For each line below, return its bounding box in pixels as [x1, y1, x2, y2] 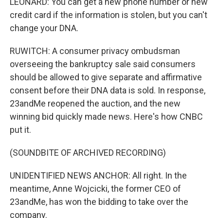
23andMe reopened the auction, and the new [10, 98, 181, 109]
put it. [10, 125, 31, 135]
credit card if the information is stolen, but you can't [10, 10, 207, 20]
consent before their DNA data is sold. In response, [10, 85, 205, 95]
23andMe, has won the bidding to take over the [10, 197, 188, 207]
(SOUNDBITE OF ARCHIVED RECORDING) [10, 147, 166, 158]
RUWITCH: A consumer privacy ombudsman [10, 46, 180, 56]
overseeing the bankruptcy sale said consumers [10, 59, 196, 69]
